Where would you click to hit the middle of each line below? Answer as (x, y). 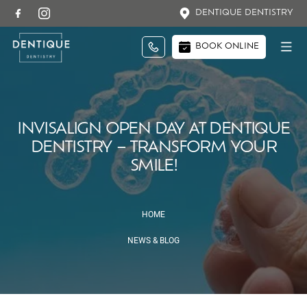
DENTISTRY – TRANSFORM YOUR (153, 148)
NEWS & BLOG (153, 240)
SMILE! (153, 167)
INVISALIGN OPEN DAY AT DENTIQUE (153, 130)
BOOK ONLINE (227, 47)
